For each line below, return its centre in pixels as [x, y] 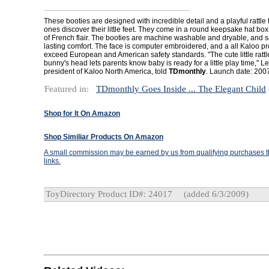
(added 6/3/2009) [215, 194]
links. [52, 161]
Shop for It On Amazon [82, 113]
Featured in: [67, 89]
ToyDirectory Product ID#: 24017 [109, 194]
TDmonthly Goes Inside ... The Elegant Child [181, 89]
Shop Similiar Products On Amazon [104, 137]
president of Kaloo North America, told [106, 71]
